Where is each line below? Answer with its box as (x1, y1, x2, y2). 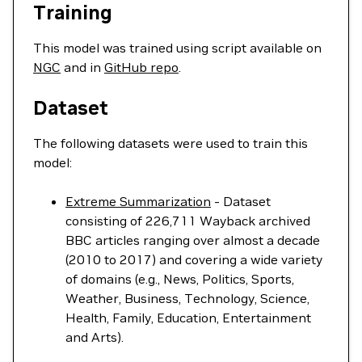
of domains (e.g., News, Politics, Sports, (65, 271, 294, 287)
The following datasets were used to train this (33, 135, 308, 151)
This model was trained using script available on (33, 40, 322, 56)
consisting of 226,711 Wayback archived (65, 213, 310, 229)
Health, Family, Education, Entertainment (65, 309, 311, 326)
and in (61, 59, 104, 75)
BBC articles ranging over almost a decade (65, 232, 320, 248)
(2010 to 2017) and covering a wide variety (65, 251, 322, 267)
